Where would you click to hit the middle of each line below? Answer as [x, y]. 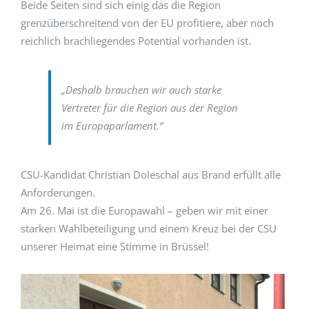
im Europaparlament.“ [112, 126]
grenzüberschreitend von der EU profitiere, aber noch [147, 23]
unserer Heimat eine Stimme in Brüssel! [115, 247]
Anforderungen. [58, 193]
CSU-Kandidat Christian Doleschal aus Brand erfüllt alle [151, 175]
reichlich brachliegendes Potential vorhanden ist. [136, 41]
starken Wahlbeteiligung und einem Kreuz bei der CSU [149, 229]
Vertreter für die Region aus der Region [150, 108]
